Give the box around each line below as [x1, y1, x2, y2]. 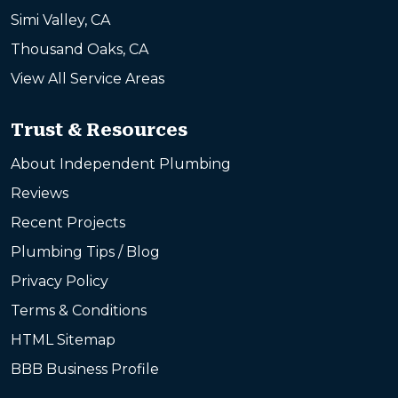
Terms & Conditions [11, 301, 147, 319]
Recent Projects [11, 213, 125, 231]
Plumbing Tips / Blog [11, 243, 160, 260]
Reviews [11, 184, 68, 202]
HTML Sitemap [11, 330, 115, 348]
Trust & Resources [11, 118, 187, 140]
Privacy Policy [11, 272, 108, 290]
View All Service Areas [11, 69, 164, 87]
